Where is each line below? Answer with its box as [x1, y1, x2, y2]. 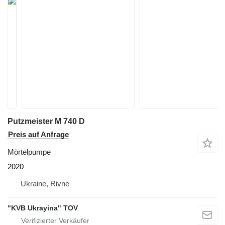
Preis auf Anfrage [8, 130, 69, 139]
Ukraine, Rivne [21, 179, 69, 188]
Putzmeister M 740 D [8, 117, 85, 126]
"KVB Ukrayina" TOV [8, 204, 78, 212]
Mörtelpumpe [8, 148, 51, 156]
